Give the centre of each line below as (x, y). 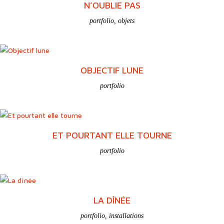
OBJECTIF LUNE (112, 70)
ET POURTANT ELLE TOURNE (112, 135)
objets (126, 20)
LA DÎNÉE (112, 200)
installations (126, 215)
